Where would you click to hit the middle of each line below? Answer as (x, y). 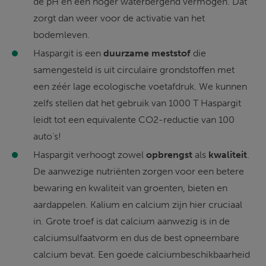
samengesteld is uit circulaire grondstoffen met (135, 69)
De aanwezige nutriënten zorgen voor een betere (140, 171)
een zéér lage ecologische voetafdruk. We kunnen (141, 86)
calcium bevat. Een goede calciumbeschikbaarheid (143, 254)
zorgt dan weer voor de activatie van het (120, 18)
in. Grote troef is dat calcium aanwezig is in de (133, 221)
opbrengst (169, 154)
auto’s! (47, 136)
